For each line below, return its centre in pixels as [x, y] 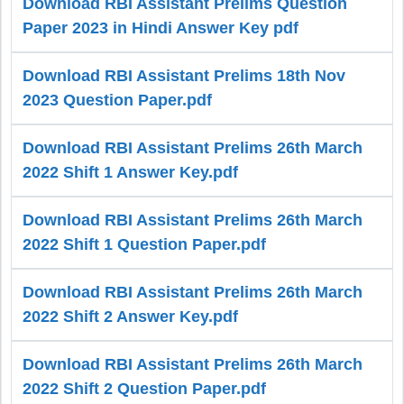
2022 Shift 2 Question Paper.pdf [144, 389]
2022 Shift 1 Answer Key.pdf [130, 173]
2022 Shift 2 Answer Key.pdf [130, 317]
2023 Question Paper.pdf [117, 101]
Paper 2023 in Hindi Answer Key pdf [161, 28]
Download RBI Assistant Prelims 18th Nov [184, 76]
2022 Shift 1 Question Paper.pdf [144, 245]
